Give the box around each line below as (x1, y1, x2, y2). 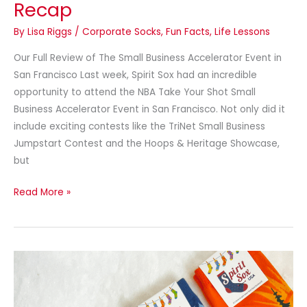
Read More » (14, 185, 71, 199)
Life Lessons (214, 25, 270, 38)
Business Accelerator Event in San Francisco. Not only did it (14, 103, 285, 116)
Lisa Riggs (27, 25, 75, 38)
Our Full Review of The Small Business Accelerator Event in (14, 51, 282, 65)
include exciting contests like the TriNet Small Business (14, 120, 265, 134)
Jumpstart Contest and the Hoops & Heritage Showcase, (14, 137, 280, 151)
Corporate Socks (82, 25, 161, 38)
